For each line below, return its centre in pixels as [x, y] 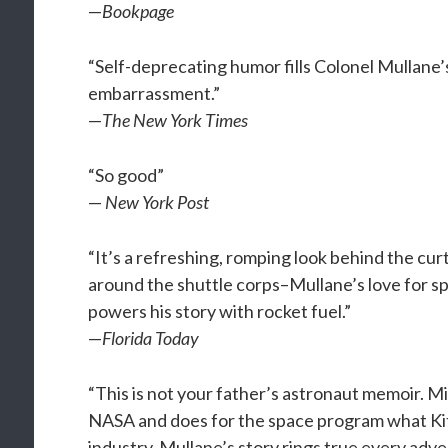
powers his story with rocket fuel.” [220, 311]
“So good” [126, 175]
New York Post [157, 202]
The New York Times [175, 120]
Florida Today [151, 338]
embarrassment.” [154, 93]
